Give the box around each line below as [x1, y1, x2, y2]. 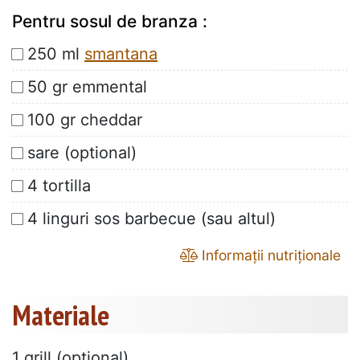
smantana [84, 44, 157, 64]
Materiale [12, 297, 109, 334]
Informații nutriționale [198, 247, 341, 264]
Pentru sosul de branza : [12, 11, 207, 32]
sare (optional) [27, 143, 137, 163]
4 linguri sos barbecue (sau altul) [27, 209, 276, 229]
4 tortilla [27, 176, 91, 196]
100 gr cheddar [27, 110, 142, 130]
